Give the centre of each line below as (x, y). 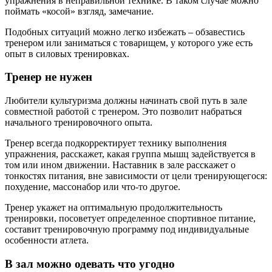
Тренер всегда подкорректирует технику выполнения (116, 143)
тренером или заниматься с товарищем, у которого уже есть (129, 42)
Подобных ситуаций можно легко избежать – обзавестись (125, 32)
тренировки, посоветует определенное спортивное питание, (130, 218)
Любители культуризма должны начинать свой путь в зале (126, 100)
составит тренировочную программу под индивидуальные (127, 229)
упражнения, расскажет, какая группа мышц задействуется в (130, 154)
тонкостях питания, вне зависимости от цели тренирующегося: (136, 175)
